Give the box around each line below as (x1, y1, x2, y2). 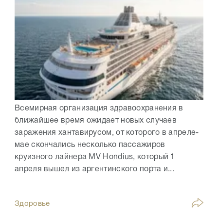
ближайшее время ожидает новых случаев (15, 117, 177, 124)
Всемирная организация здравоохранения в (15, 105, 183, 112)
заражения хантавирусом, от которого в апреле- (15, 129, 199, 136)
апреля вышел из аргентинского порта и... (15, 165, 174, 173)
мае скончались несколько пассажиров (15, 141, 165, 148)
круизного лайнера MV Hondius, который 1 (15, 153, 175, 161)
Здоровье (15, 200, 50, 207)
